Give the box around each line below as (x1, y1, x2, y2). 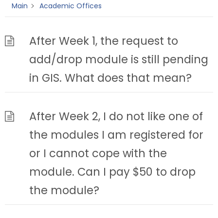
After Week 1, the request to (29, 33, 178, 49)
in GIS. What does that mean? (29, 70, 192, 86)
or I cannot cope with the (29, 145, 167, 161)
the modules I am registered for (29, 127, 203, 143)
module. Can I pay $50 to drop (29, 164, 196, 180)
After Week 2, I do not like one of (29, 109, 203, 124)
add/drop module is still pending (29, 52, 208, 67)
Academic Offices (39, 1, 102, 11)
